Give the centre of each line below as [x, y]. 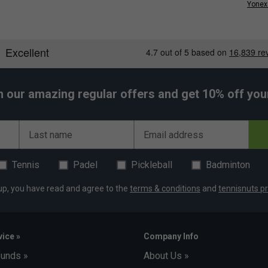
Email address [173, 135]
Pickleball [152, 165]
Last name [51, 135]
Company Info [171, 236]
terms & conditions [165, 188]
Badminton [228, 165]
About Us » [166, 255]
